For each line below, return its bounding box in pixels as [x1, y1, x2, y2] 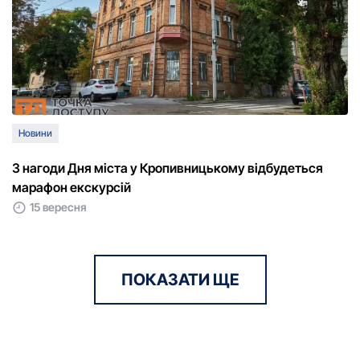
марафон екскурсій [12, 179, 131, 196]
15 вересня [30, 200, 87, 215]
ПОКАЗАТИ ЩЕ [121, 270, 239, 290]
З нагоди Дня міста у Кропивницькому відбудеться [12, 160, 323, 177]
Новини [18, 127, 52, 140]
